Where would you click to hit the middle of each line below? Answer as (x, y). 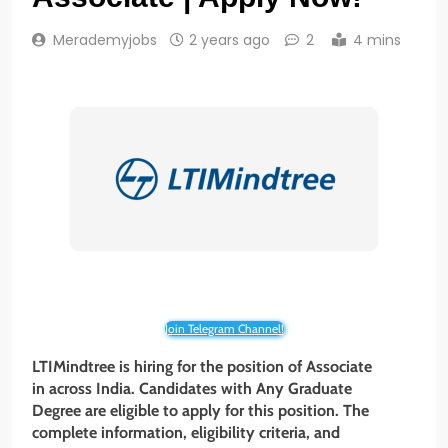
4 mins (377, 40)
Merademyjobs (105, 40)
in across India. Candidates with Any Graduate (192, 389)
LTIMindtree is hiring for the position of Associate (202, 367)
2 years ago (229, 40)
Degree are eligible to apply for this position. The (200, 411)
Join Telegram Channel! (224, 329)
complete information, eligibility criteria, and (186, 433)
